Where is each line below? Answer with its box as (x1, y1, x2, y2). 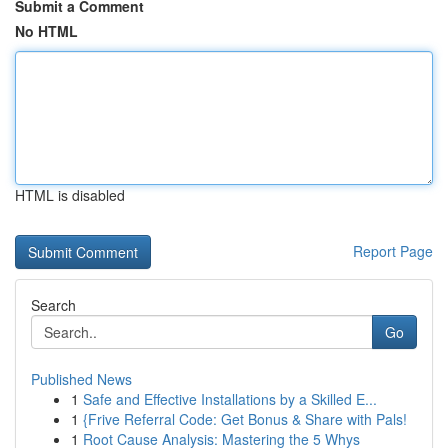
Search (31, 295, 76, 315)
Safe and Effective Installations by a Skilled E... (83, 389, 377, 409)
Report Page (353, 241, 433, 261)
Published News (31, 369, 132, 389)
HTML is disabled (15, 185, 125, 205)
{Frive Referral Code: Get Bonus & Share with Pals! (83, 409, 407, 429)
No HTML (15, 21, 78, 41)
